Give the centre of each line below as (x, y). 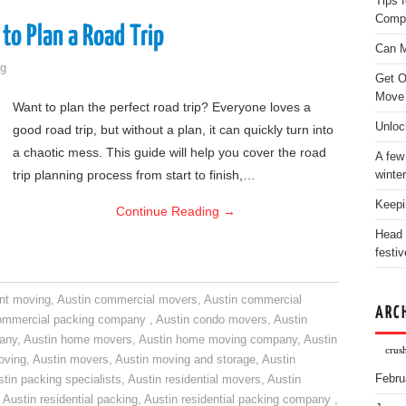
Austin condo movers (212, 320)
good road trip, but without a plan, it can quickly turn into (173, 130)
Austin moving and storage (185, 360)
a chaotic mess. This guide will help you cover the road (169, 152)
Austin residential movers (194, 380)
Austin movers (71, 360)
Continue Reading (169, 211)
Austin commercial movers (128, 300)
